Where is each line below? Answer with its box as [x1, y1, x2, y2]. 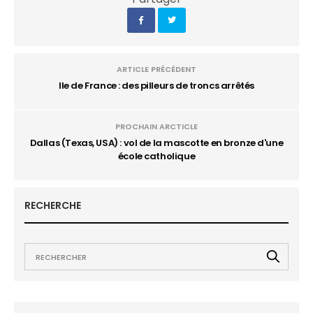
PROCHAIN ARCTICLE [115, 121, 198, 132]
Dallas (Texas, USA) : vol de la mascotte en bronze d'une [29, 136, 284, 150]
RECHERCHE [24, 198, 81, 212]
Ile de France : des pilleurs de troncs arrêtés [59, 79, 254, 92]
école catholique [117, 150, 196, 163]
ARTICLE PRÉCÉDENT [117, 64, 196, 75]
